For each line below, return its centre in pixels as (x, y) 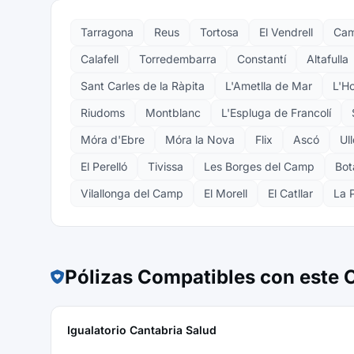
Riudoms (103, 113)
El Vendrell (286, 32)
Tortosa (219, 32)
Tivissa (166, 166)
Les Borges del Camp (259, 166)
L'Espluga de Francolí (276, 113)
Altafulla (328, 59)
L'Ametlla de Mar (269, 86)
